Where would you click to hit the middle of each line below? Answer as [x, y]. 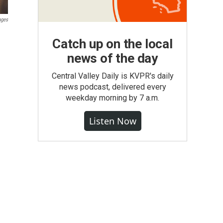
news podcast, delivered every [112, 87]
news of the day [112, 58]
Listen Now [112, 121]
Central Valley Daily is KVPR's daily [112, 76]
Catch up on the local [112, 44]
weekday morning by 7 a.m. [112, 98]
